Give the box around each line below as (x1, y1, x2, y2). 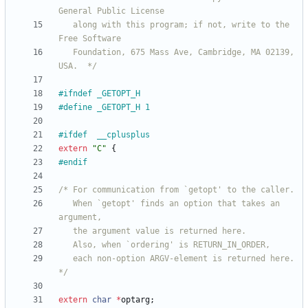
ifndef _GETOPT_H (63, 89, 140, 99)
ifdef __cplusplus (97, 130, 150, 140)
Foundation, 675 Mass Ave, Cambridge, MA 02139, (58, 47, 73, 58)
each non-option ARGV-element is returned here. (58, 254, 73, 264)
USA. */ (58, 61, 97, 71)
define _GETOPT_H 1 (63, 102, 150, 113)
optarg (121, 295, 150, 305)
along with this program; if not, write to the (58, 20, 73, 30)
